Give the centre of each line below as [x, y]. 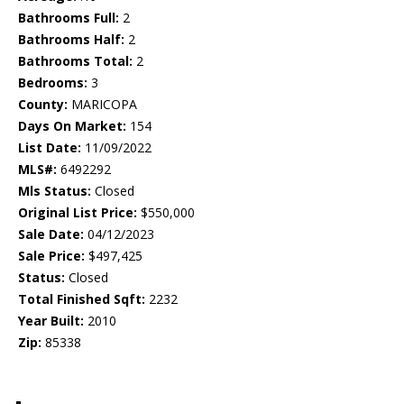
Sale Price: [51, 256]
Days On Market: [72, 126]
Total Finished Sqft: [82, 299]
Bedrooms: [53, 83]
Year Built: [51, 321]
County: [43, 105]
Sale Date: [51, 234]
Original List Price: [78, 213]
